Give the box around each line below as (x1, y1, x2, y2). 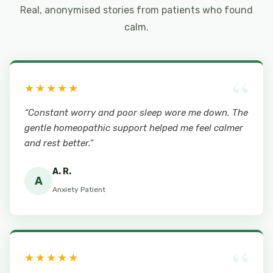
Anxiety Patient (52, 185, 105, 194)
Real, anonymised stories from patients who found (20, 4, 253, 16)
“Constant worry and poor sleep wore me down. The (24, 107, 248, 119)
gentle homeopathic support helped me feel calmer (24, 122, 243, 134)
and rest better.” (24, 138, 93, 149)
